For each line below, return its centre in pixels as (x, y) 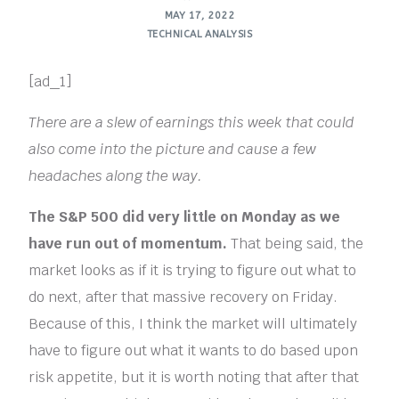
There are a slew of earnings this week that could (192, 123)
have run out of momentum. (130, 244)
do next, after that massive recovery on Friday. (183, 297)
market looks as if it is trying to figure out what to (193, 271)
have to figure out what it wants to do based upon (194, 351)
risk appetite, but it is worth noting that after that (194, 378)
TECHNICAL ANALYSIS (199, 34)
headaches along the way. (116, 176)
